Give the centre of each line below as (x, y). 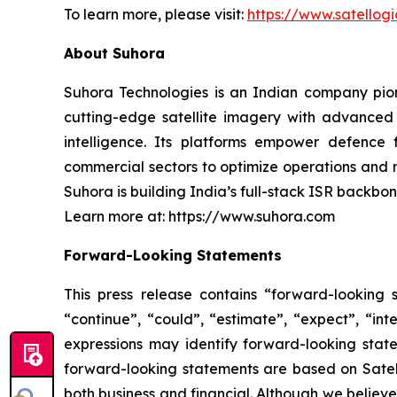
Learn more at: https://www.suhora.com (199, 216)
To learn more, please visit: (156, 14)
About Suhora (114, 53)
